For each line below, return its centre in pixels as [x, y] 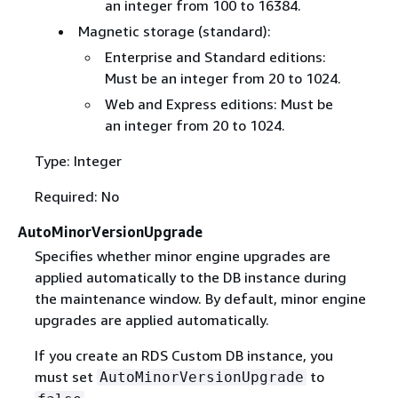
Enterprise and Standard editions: [215, 57]
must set [65, 377]
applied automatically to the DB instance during [190, 278]
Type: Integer [78, 161]
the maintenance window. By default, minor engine [200, 299]
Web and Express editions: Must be [219, 104]
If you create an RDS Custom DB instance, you [183, 356]
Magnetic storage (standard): [174, 31]
